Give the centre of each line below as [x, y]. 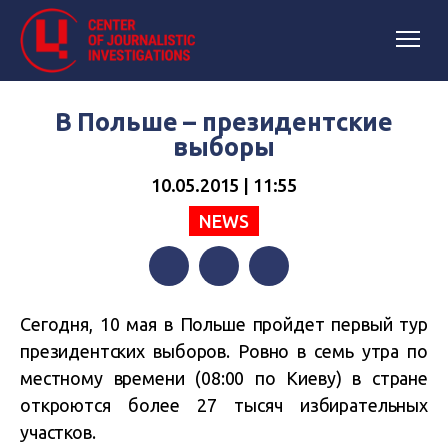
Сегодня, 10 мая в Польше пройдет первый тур [224, 324]
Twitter [224, 306]
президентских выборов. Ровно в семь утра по [224, 351]
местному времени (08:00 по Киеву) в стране [224, 378]
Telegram [282, 306]
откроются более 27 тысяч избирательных [224, 405]
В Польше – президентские [224, 122]
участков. [58, 432]
